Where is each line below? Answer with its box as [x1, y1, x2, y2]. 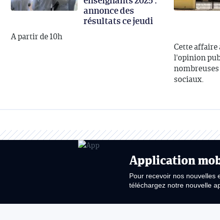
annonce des [83, 4, 134, 17]
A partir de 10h [11, 31, 62, 42]
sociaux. [174, 74, 204, 85]
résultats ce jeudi [83, 14, 153, 27]
